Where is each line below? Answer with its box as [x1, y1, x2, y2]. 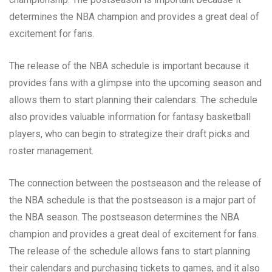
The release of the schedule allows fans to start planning [9, 245, 250, 257]
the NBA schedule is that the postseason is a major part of [9, 194, 256, 206]
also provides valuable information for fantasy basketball [9, 110, 251, 123]
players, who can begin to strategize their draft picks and [9, 127, 250, 140]
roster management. [9, 144, 93, 157]
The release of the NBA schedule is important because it [9, 59, 249, 72]
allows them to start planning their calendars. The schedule [9, 93, 257, 106]
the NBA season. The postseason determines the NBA [9, 211, 239, 223]
